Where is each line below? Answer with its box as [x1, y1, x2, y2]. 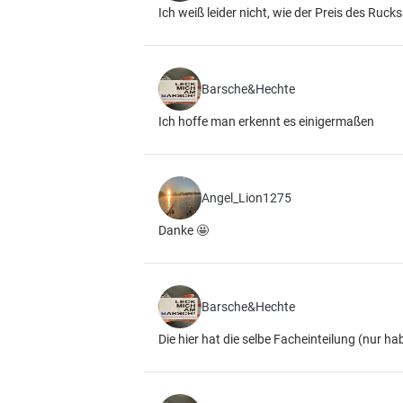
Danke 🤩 [158, 223, 209, 237]
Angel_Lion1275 [201, 191, 291, 205]
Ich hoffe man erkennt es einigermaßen [158, 114, 374, 129]
